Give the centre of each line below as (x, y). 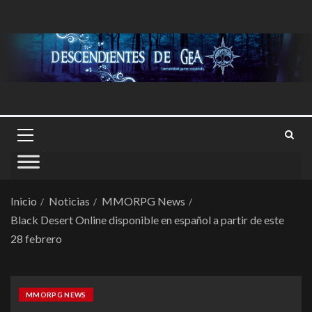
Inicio (24, 201)
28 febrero (36, 239)
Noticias (69, 201)
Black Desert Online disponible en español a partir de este (147, 220)
